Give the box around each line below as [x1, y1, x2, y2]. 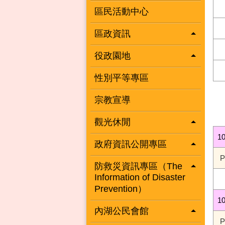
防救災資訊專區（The [94, 161, 182, 171]
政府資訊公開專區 [94, 139, 167, 149]
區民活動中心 [94, 7, 149, 17]
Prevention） [94, 184, 147, 194]
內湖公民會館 [94, 206, 149, 216]
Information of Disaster [94, 172, 185, 182]
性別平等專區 [94, 73, 149, 83]
